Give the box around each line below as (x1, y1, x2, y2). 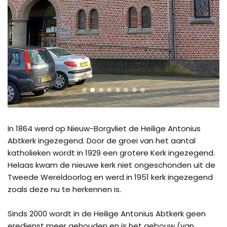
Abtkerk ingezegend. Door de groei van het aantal (8, 135, 196, 146)
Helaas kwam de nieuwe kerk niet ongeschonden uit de (8, 160, 215, 170)
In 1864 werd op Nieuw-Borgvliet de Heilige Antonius (8, 123, 201, 134)
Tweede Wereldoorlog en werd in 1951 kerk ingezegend (8, 172, 213, 182)
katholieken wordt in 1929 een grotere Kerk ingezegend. (8, 147, 215, 158)
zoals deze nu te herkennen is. (8, 184, 121, 195)
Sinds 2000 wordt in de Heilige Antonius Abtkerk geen (8, 208, 206, 219)
